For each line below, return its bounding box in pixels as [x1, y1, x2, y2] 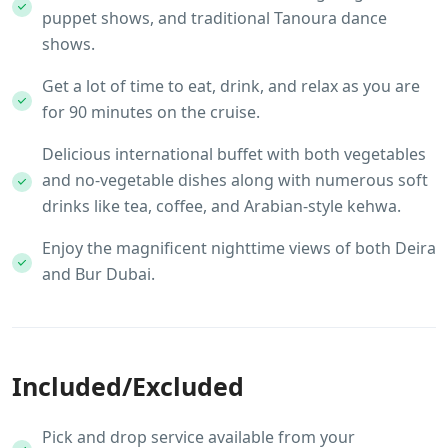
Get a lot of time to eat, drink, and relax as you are [42, 74, 420, 97]
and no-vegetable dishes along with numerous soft [42, 168, 428, 191]
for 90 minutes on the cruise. [42, 100, 260, 123]
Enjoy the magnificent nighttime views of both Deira [42, 236, 436, 259]
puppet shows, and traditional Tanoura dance [42, 6, 387, 29]
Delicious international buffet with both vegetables [42, 142, 426, 165]
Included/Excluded [12, 368, 244, 403]
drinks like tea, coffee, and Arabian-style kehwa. [42, 194, 401, 217]
